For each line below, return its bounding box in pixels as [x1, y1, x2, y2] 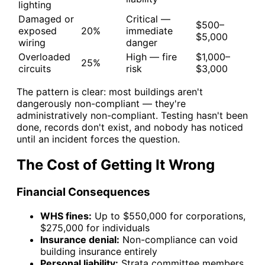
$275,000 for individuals [40, 222, 150, 234]
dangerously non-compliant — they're [17, 97, 186, 109]
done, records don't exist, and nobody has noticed [17, 121, 243, 133]
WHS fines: [40, 210, 92, 222]
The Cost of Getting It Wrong [17, 156, 215, 174]
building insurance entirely [40, 245, 157, 258]
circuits [18, 62, 51, 75]
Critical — [126, 12, 170, 25]
